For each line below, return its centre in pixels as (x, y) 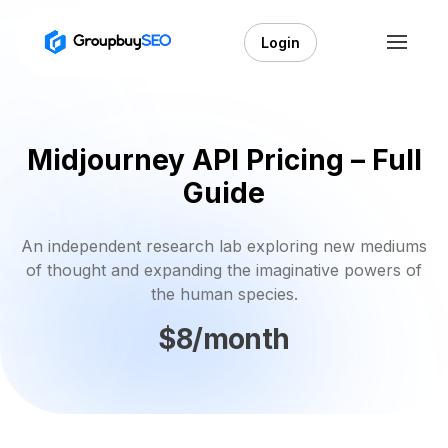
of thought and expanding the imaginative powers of (224, 270)
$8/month (224, 338)
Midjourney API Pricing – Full (224, 160)
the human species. (224, 294)
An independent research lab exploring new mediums (224, 246)
